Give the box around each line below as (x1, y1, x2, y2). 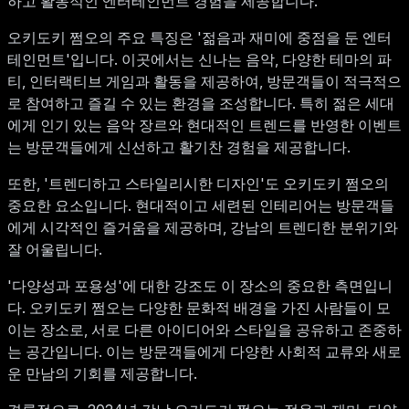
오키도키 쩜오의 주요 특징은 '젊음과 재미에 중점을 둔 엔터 (7, 28, 392, 47)
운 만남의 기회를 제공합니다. (7, 364, 197, 383)
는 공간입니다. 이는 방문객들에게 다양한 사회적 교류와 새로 (7, 342, 402, 362)
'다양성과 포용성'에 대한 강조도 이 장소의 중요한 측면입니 (7, 277, 393, 296)
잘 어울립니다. (7, 240, 102, 259)
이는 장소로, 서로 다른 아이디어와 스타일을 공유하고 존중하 (7, 320, 402, 340)
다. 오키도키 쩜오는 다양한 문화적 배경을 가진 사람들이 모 (7, 299, 391, 318)
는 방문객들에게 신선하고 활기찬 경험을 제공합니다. (7, 138, 351, 157)
